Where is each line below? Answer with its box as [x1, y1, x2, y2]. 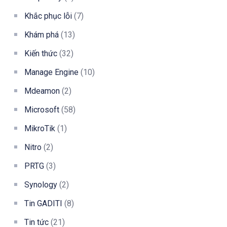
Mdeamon [24, 86, 60, 96]
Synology [24, 179, 57, 190]
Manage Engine [24, 67, 79, 77]
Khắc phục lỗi [24, 11, 72, 21]
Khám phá [24, 29, 59, 40]
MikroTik [24, 123, 55, 133]
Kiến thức [24, 48, 57, 58]
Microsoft [24, 104, 59, 115]
